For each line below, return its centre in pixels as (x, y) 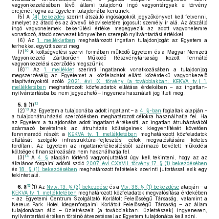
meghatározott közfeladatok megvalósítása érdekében (142, 193)
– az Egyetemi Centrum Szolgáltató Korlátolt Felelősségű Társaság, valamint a (109, 198)
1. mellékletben (56, 40)
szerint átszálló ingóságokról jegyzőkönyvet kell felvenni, (136, 17)
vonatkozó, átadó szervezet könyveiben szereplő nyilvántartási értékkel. (98, 34)
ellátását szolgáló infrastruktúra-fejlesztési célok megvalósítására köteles (109, 140)
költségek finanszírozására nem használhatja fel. (71, 152)
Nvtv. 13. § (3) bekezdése (77, 187)
